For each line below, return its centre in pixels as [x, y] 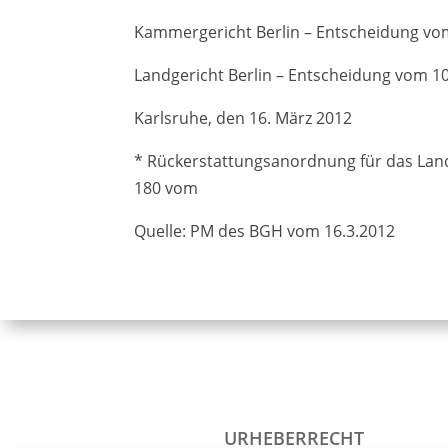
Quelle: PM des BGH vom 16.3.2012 [265, 231]
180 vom [166, 188]
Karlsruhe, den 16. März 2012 [243, 118]
